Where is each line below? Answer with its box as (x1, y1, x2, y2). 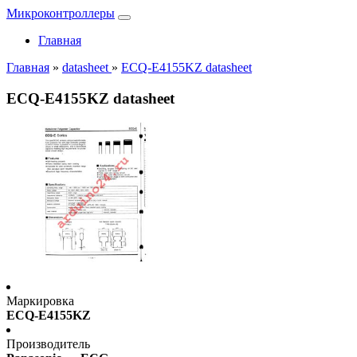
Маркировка (6, 294, 74, 308)
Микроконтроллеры (6, 6, 115, 20)
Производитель (6, 337, 90, 351)
